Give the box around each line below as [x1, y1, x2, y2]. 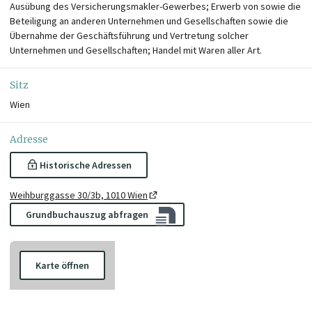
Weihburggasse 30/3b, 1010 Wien [10, 188, 148, 201]
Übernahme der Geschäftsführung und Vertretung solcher [10, 29, 249, 42]
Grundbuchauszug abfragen [26, 208, 148, 221]
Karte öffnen [36, 259, 89, 272]
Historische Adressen [39, 158, 132, 171]
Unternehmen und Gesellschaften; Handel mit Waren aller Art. [10, 43, 262, 56]
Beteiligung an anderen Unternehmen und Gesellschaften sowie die [10, 14, 288, 27]
